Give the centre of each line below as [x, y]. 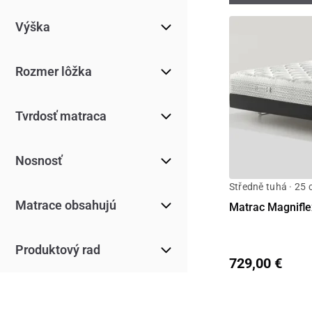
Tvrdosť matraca [61, 116]
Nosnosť [39, 160]
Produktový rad [58, 249]
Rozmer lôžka [54, 71]
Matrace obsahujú [66, 205]
